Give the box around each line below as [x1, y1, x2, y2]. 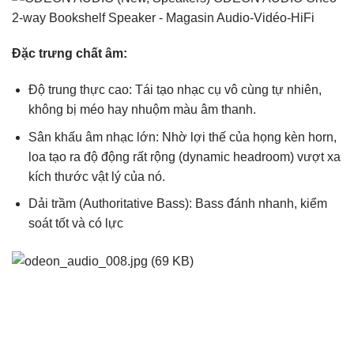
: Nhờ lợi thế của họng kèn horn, [155, 130, 337, 144]
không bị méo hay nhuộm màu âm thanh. [28, 103, 256, 117]
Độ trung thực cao [28, 83, 129, 97]
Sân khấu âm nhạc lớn [28, 130, 156, 144]
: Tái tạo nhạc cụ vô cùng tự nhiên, [128, 83, 322, 97]
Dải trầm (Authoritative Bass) [28, 197, 189, 211]
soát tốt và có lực [28, 217, 123, 231]
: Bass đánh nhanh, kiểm [188, 197, 327, 211]
